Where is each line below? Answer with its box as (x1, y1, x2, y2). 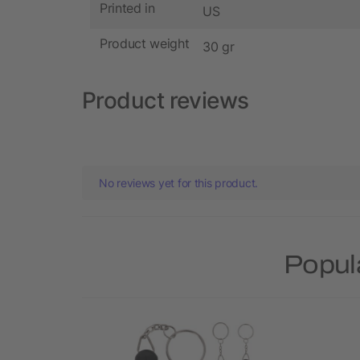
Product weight (100, 35, 190, 52)
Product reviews (82, 86, 249, 114)
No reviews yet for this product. (99, 175, 259, 190)
